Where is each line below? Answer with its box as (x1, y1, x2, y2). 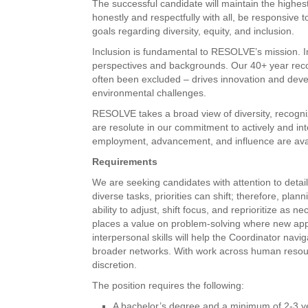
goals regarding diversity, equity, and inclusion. (92, 25, 295, 36)
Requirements (92, 155, 158, 167)
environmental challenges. (92, 87, 207, 98)
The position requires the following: (92, 279, 245, 291)
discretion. (92, 258, 137, 270)
